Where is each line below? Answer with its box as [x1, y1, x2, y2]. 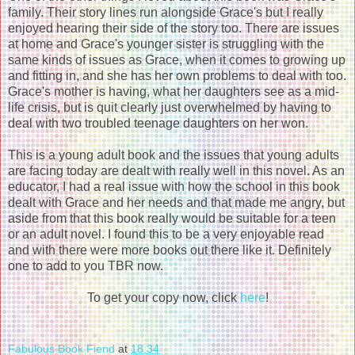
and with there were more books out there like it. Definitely [8, 242, 331, 257]
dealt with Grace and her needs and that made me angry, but [8, 195, 345, 209]
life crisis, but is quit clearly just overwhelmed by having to [8, 100, 331, 114]
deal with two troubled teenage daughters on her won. [8, 116, 311, 130]
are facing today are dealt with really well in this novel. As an [8, 163, 345, 177]
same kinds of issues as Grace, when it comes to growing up [8, 52, 345, 67]
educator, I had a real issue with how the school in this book [8, 179, 340, 193]
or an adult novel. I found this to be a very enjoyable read [8, 227, 324, 241]
